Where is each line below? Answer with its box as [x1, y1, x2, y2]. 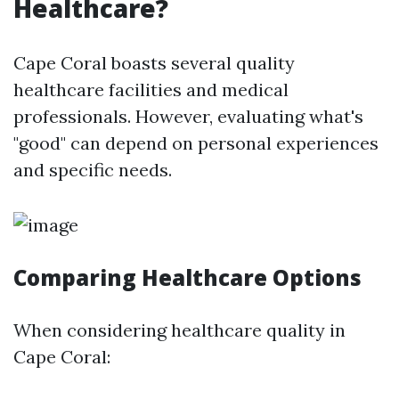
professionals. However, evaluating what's [13, 105, 363, 127]
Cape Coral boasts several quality [13, 52, 295, 74]
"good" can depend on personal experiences [13, 132, 379, 154]
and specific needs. [13, 159, 172, 181]
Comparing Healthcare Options [13, 263, 362, 292]
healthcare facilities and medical [13, 78, 289, 101]
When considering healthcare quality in [13, 319, 346, 341]
